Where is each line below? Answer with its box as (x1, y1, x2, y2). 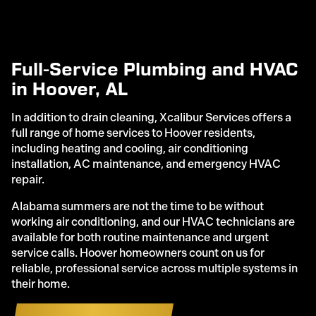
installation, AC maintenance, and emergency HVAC (11, 157, 281, 171)
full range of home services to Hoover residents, (11, 126, 255, 140)
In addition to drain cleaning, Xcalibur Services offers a (11, 111, 291, 125)
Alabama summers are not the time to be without (11, 200, 264, 214)
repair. (11, 173, 44, 187)
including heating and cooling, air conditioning (11, 142, 248, 156)
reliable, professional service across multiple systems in (11, 262, 298, 276)
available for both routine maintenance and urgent (11, 231, 269, 245)
